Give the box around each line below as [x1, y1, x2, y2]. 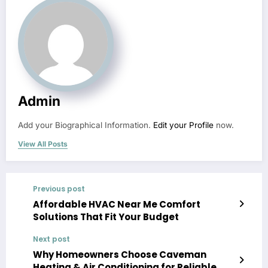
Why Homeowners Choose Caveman [33, 248, 206, 261]
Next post [33, 234, 70, 245]
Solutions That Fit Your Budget [33, 211, 179, 224]
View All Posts [18, 139, 68, 149]
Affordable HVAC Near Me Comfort [33, 198, 200, 211]
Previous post [33, 184, 85, 194]
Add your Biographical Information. [18, 120, 153, 130]
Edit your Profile [153, 120, 214, 130]
